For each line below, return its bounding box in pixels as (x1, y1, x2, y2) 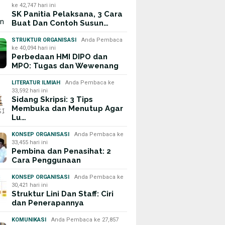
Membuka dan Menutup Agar (12, 104, 124, 113)
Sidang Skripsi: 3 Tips (12, 95, 93, 104)
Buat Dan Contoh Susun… (12, 19, 109, 28)
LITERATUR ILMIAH (12, 79, 61, 86)
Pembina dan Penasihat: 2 (12, 147, 111, 156)
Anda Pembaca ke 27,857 (51, 216, 119, 223)
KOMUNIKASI (12, 216, 47, 223)
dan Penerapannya (12, 198, 84, 207)
